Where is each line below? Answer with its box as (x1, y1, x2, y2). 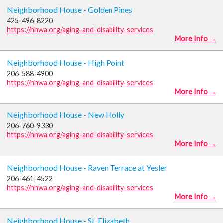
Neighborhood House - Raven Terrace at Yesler (7, 163, 168, 173)
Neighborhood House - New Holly (7, 110, 125, 120)
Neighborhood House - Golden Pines (7, 4, 133, 14)
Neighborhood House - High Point (7, 57, 125, 67)
